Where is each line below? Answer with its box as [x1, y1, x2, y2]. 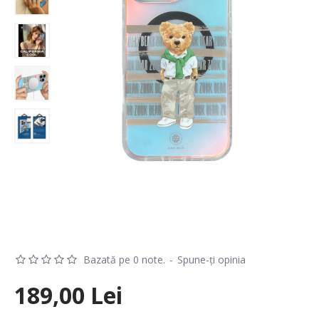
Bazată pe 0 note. [83, 253, 165, 267]
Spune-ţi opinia [177, 253, 246, 267]
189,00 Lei [14, 280, 122, 311]
